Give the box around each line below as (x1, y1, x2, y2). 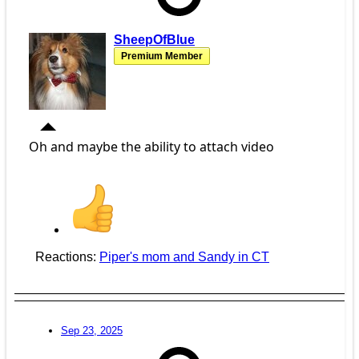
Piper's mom (99, 250, 170, 264)
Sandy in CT (198, 250, 269, 264)
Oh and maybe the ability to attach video (29, 138, 274, 156)
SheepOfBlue (114, 33, 195, 47)
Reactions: (35, 250, 96, 264)
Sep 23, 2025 (61, 325, 123, 337)
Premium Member (121, 50, 203, 63)
